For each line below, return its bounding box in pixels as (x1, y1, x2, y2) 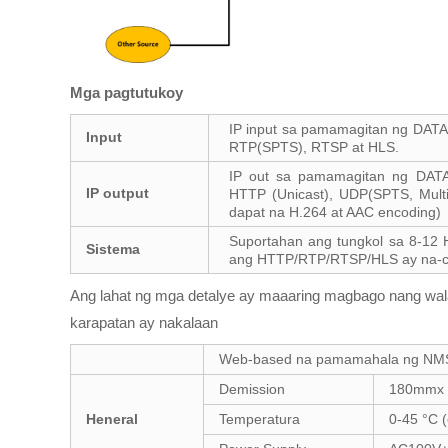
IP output (86, 185, 149, 202)
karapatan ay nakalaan (70, 314, 218, 332)
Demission (219, 381, 285, 398)
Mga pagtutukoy (70, 84, 183, 102)
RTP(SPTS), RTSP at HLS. (229, 139, 399, 156)
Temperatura (219, 411, 300, 428)
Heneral (86, 411, 138, 428)
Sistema (86, 241, 140, 258)
